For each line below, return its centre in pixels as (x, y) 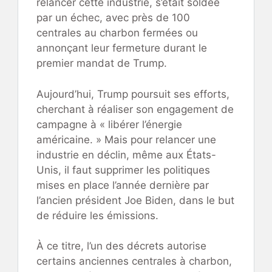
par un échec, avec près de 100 (113, 18)
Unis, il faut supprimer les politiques (123, 170)
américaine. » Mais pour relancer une (126, 139)
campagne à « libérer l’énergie (109, 124)
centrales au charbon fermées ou (117, 33)
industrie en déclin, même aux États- (126, 155)
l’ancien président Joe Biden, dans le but (135, 200)
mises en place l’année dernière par (123, 185)
